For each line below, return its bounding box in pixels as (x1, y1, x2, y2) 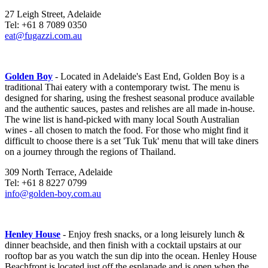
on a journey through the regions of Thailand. (5, 147, 176, 157)
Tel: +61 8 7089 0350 (5, 20, 87, 31)
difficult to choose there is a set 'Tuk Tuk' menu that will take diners (5, 136, 258, 147)
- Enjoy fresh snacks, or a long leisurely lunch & (60, 229, 245, 240)
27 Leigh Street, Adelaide (5, 9, 101, 20)
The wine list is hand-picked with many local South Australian (5, 114, 239, 125)
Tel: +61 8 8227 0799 (5, 178, 87, 188)
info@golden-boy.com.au (5, 188, 101, 199)
